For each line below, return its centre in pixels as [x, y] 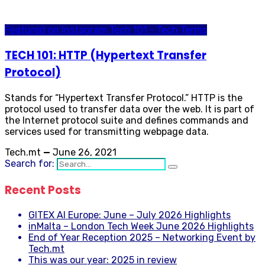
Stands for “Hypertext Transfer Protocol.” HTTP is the [124, 98]
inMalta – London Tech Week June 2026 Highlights [141, 227]
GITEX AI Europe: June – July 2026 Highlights [130, 215]
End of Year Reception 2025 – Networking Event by [142, 238]
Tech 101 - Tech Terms [158, 30]
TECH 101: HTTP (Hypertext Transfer [106, 56]
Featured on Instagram [57, 30]
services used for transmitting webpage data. [107, 131]
